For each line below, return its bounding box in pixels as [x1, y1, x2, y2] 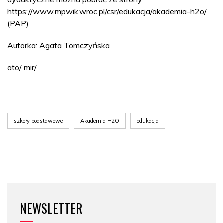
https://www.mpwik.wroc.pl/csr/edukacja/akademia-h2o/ [7, 6, 207, 16]
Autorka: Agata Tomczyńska [7, 40, 110, 50]
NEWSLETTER [20, 199, 82, 217]
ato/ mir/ [7, 62, 37, 72]
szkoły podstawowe [14, 117, 63, 124]
